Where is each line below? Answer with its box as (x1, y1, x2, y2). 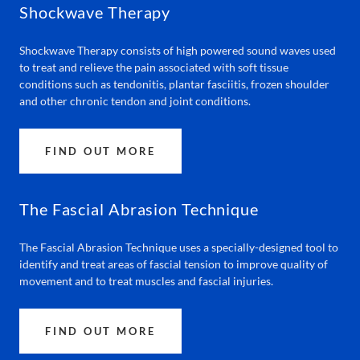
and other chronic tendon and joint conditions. (19, 94, 251, 108)
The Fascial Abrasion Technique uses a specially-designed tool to (19, 240, 338, 254)
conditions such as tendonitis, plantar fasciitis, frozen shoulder (19, 77, 329, 91)
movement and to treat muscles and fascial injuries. (19, 274, 273, 288)
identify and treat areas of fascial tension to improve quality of (19, 257, 328, 271)
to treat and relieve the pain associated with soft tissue (19, 60, 288, 74)
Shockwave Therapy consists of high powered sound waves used (19, 43, 336, 57)
